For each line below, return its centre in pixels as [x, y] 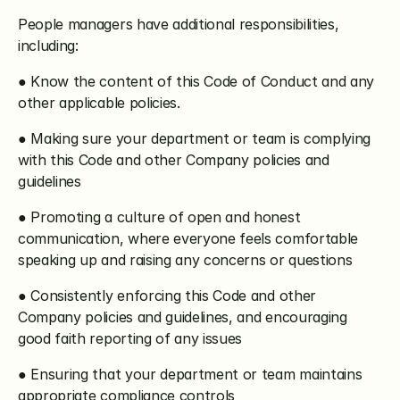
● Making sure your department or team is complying [194, 138]
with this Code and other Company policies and [174, 160]
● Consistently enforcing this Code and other [167, 296]
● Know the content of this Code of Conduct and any [196, 81]
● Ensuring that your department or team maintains [190, 374]
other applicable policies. [99, 103]
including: [48, 46]
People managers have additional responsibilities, [179, 24]
